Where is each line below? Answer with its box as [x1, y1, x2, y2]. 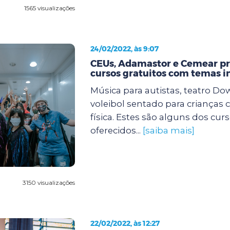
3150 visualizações [22, 178, 75, 186]
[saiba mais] [142, 125, 195, 136]
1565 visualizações [24, 4, 75, 12]
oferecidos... [90, 125, 143, 136]
